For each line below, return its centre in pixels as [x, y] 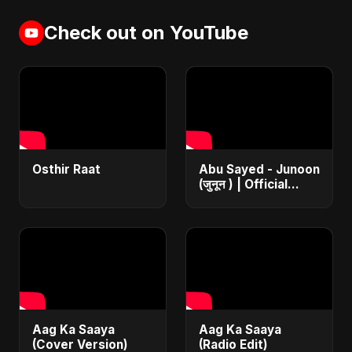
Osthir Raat [66, 169]
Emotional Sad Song [258, 214]
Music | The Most [251, 199]
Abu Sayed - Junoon [259, 169]
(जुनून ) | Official [243, 184]
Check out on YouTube [146, 33]
